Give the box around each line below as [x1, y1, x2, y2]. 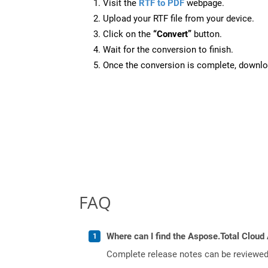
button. [191, 28, 222, 39]
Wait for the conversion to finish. [103, 44, 233, 55]
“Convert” [153, 28, 191, 39]
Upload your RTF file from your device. [103, 13, 254, 24]
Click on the [103, 28, 153, 39]
